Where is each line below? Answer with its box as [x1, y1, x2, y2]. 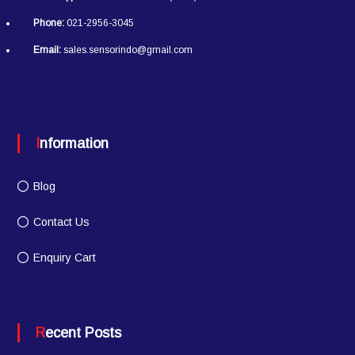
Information [39, 136, 109, 152]
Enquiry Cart [32, 251, 96, 265]
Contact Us [32, 216, 90, 229]
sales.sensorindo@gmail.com [60, 44, 193, 56]
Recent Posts [44, 325, 121, 342]
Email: [32, 44, 61, 56]
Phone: [32, 17, 64, 29]
